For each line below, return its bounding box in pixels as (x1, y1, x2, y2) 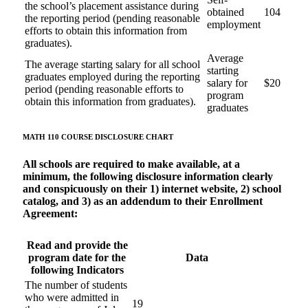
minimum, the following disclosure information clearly (23, 170, 273, 183)
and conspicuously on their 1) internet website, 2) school (23, 183, 281, 195)
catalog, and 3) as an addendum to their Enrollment (23, 195, 263, 208)
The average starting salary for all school (25, 58, 200, 70)
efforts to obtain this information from (25, 24, 187, 36)
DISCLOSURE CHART (95, 133, 173, 142)
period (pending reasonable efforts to (25, 82, 184, 95)
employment (207, 18, 261, 30)
